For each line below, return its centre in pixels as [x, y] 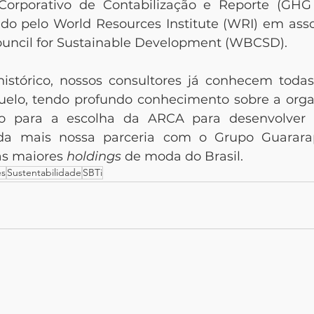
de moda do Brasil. [182, 156]
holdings [94, 156]
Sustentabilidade [44, 172]
